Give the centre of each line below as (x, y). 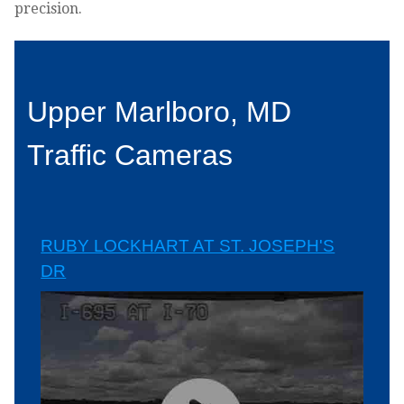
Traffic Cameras (130, 155)
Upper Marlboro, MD (160, 111)
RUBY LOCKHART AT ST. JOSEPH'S (188, 245)
